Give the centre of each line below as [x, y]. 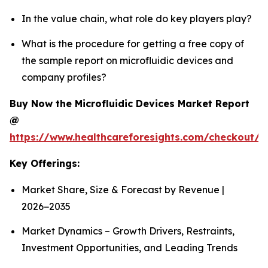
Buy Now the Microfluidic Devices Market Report [130, 103]
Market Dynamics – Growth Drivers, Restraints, [128, 231]
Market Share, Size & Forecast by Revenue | [123, 189]
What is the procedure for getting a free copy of [133, 43]
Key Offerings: [45, 163]
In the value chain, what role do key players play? [137, 19]
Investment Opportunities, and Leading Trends [130, 248]
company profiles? [64, 77]
